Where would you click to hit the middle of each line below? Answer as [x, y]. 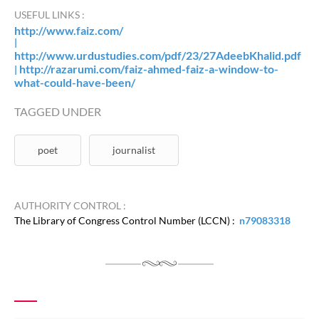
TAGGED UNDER [58, 112]
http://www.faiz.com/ [69, 31]
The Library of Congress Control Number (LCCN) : [127, 220]
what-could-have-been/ [75, 83]
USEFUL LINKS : [49, 15]
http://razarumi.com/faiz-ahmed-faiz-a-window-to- [149, 69]
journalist [134, 150]
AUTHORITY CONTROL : [70, 206]
